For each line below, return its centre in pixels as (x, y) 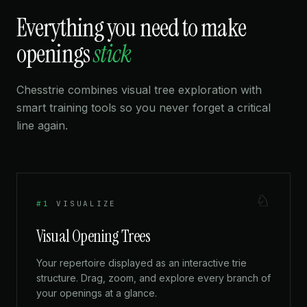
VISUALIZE (86, 204)
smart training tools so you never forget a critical (144, 108)
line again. (42, 126)
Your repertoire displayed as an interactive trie (142, 263)
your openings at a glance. (97, 293)
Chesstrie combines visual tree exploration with (139, 90)
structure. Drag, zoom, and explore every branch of (153, 278)
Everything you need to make (131, 28)
